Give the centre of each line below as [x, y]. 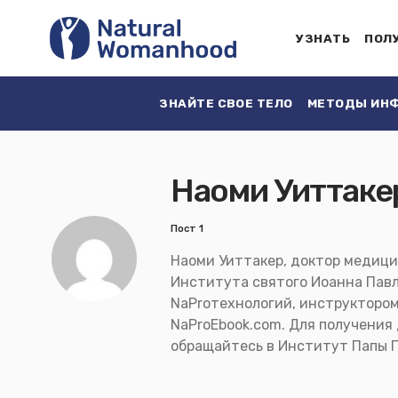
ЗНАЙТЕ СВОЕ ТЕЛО [226, 103]
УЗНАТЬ [323, 38]
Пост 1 [187, 229]
